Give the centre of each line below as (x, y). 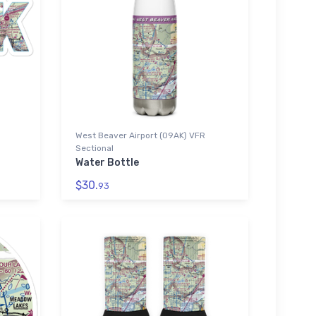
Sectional (94, 148)
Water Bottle (107, 163)
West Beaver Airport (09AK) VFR (140, 135)
